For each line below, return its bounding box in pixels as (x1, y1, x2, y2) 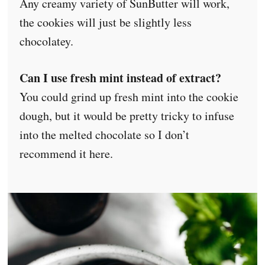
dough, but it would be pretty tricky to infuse (20, 107, 235, 124)
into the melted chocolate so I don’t (20, 126, 190, 143)
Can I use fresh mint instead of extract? (20, 69, 222, 86)
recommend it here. (20, 145, 114, 161)
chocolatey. (20, 33, 74, 49)
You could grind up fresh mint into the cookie (20, 88, 239, 105)
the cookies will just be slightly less (20, 14, 192, 30)
